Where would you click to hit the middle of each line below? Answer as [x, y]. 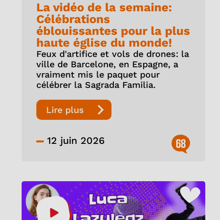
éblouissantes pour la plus [113, 31]
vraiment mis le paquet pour [98, 75]
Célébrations [73, 19]
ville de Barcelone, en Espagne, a [107, 64]
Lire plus [65, 110]
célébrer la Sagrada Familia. [96, 85]
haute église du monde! [104, 43]
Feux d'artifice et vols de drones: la [112, 54]
